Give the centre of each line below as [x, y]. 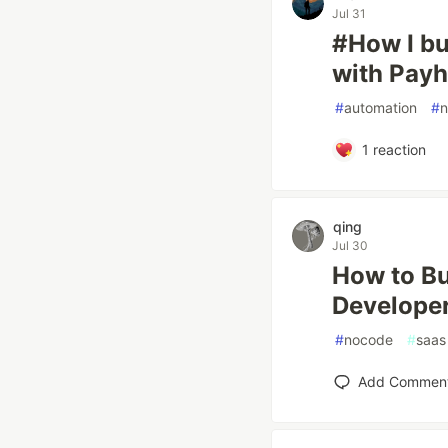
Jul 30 [350, 245]
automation [380, 107]
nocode [368, 339]
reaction [397, 149]
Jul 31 [349, 13]
